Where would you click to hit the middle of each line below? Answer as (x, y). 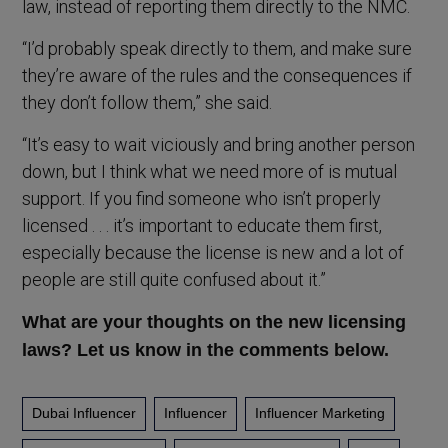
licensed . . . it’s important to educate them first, (202, 225)
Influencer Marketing (320, 413)
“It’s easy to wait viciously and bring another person (219, 144)
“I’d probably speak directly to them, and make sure (217, 48)
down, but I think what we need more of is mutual (210, 171)
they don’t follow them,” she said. (147, 102)
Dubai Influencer (84, 413)
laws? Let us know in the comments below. (206, 349)
